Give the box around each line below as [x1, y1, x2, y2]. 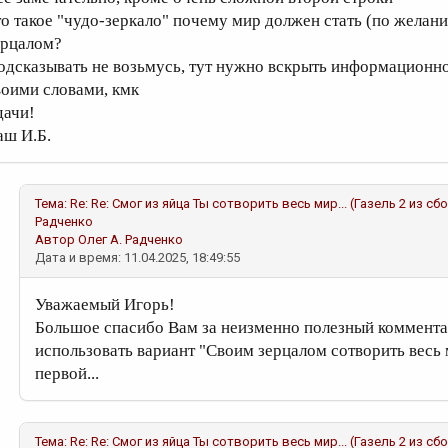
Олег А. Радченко [78, 232, 183, 247]
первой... [35, 364, 99, 383]
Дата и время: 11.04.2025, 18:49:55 [35, 250, 240, 265]
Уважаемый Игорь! [35, 295, 175, 314]
